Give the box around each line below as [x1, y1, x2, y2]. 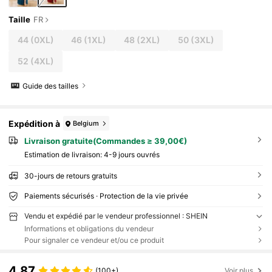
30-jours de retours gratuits [24, 171, 117, 181]
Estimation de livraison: [24, 150, 104, 160]
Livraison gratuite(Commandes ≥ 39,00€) [24, 136, 187, 146]
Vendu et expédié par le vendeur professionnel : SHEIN [24, 211, 208, 221]
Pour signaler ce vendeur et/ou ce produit [24, 235, 164, 245]
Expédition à [8, 118, 61, 129]
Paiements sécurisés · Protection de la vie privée [24, 191, 188, 201]
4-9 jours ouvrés [103, 150, 160, 160]
